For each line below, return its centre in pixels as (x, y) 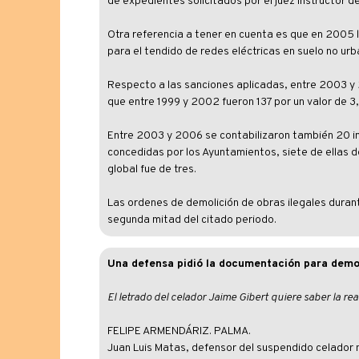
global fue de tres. (151, 169)
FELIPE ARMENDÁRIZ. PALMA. (179, 331)
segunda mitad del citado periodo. (192, 220)
